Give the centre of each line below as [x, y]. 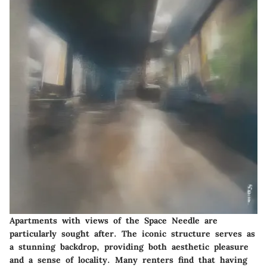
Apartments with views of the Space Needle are [114, 220]
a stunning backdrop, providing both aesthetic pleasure [129, 246]
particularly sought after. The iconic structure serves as [132, 233]
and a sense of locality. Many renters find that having [128, 260]
